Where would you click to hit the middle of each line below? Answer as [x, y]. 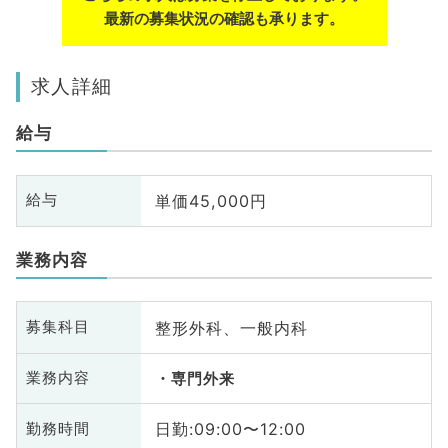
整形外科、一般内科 [231, 327]
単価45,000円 [210, 200]
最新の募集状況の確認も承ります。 [224, 18]
